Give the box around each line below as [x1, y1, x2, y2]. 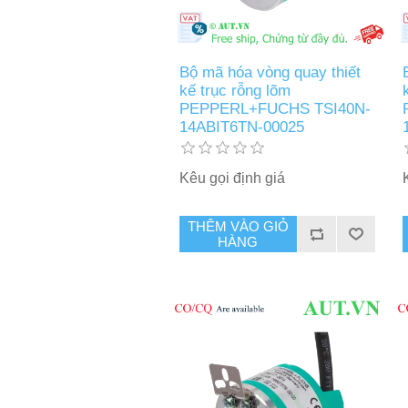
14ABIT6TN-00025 [178, 118, 304, 137]
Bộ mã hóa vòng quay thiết [178, 64, 361, 82]
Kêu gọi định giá [178, 170, 285, 187]
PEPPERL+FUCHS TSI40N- [178, 100, 371, 118]
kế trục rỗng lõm [178, 82, 291, 100]
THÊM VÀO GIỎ [187, 219, 289, 235]
